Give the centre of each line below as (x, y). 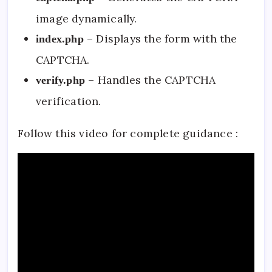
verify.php (60, 80)
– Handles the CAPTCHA (151, 80)
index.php (60, 39)
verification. (69, 101)
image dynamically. (87, 19)
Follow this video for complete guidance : (128, 134)
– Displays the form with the (160, 39)
